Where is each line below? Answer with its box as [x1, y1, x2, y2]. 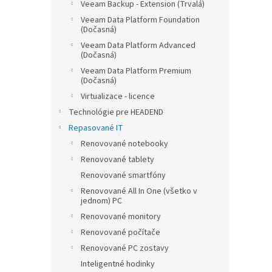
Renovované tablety [81, 154, 154, 166]
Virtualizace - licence [81, 90, 155, 103]
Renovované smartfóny [81, 169, 166, 182]
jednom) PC [81, 195, 122, 207]
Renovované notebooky [81, 138, 168, 150]
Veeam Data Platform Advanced [81, 39, 195, 52]
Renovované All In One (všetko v [81, 185, 197, 197]
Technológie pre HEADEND [69, 106, 163, 118]
